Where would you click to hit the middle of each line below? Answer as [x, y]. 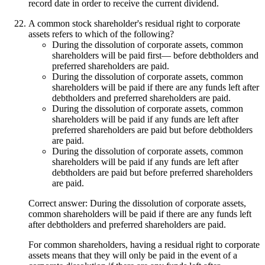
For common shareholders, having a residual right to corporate [144, 244]
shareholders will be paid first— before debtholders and [155, 55]
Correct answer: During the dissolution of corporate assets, [137, 203]
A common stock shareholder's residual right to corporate [134, 23]
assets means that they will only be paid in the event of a [133, 255]
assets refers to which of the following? [101, 34]
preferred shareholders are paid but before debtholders [152, 130]
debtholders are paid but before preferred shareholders [152, 172]
